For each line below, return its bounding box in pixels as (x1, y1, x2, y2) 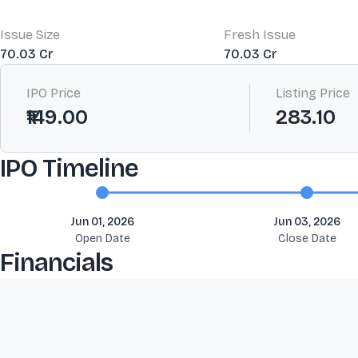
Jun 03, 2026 (273, 215, 340, 229)
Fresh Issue (224, 27, 296, 42)
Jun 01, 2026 (70, 215, 134, 229)
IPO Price (26, 86, 81, 101)
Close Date (277, 232, 336, 245)
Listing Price (276, 86, 350, 101)
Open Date (74, 232, 130, 245)
